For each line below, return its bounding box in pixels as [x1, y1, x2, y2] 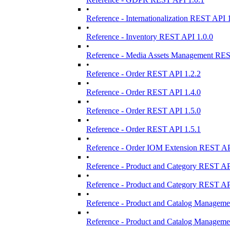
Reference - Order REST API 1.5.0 [86, 106, 201, 115]
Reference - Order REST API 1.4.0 [86, 88, 201, 97]
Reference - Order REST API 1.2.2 [86, 69, 201, 78]
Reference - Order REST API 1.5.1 [86, 125, 201, 133]
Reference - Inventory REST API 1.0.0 [86, 32, 213, 41]
